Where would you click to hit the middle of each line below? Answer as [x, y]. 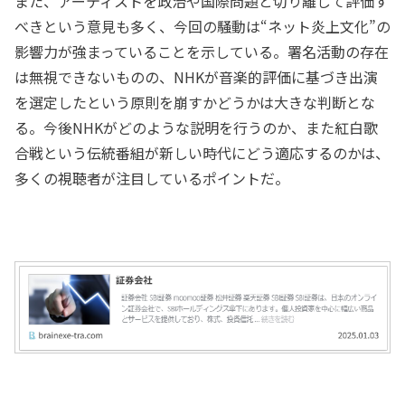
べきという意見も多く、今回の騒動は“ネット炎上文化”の [202, 27]
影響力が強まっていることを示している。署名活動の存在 [202, 52]
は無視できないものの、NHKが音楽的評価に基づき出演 [196, 77]
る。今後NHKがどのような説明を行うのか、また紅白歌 [196, 128]
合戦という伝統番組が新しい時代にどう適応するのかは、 [202, 153]
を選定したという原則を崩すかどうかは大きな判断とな [195, 103]
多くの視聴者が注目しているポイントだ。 [152, 179]
